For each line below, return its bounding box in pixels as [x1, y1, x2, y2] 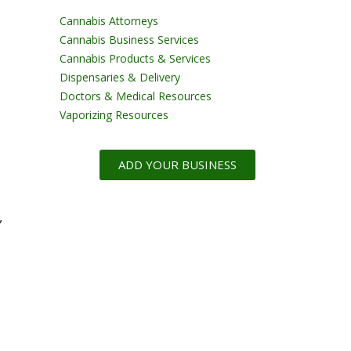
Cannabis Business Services [60, 32, 199, 48]
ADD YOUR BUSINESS [118, 157, 237, 173]
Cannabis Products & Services [60, 51, 211, 67]
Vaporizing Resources [60, 107, 168, 123]
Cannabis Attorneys [60, 13, 158, 29]
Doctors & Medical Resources [60, 89, 212, 104]
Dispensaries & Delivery [60, 70, 180, 85]
